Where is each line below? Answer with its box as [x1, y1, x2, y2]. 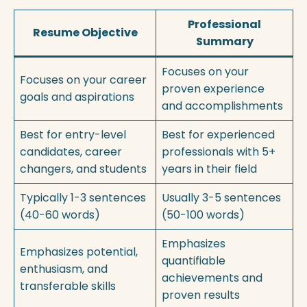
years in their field [162, 160, 257, 177]
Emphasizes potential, [20, 243, 138, 260]
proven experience [162, 80, 265, 97]
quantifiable [162, 252, 225, 269]
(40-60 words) [20, 206, 100, 223]
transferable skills [20, 278, 116, 294]
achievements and [162, 269, 262, 286]
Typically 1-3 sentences [20, 189, 146, 206]
